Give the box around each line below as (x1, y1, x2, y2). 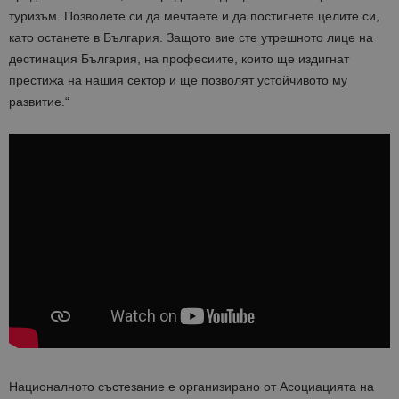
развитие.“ (9, 94, 69, 110)
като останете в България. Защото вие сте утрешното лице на (9, 30, 373, 45)
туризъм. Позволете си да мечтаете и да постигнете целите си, (9, 9, 379, 24)
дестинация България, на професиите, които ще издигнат (9, 52, 349, 67)
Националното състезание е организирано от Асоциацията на (9, 379, 374, 395)
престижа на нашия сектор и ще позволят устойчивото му (9, 73, 347, 88)
